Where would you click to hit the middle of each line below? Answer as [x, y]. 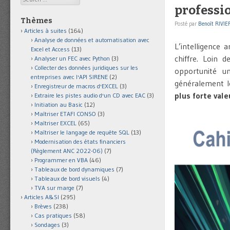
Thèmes [36, 21]
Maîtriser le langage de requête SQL [82, 132]
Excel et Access [50, 49]
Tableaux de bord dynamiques [74, 169]
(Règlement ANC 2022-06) [67, 151]
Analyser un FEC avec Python [72, 59]
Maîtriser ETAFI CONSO [65, 114]
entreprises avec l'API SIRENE [69, 77]
